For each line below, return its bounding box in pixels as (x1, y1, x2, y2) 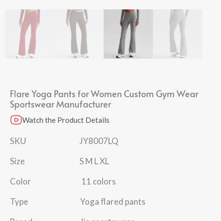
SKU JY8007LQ (10, 136, 118, 146)
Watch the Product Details (22, 115, 110, 124)
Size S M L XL (10, 156, 109, 166)
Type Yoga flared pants (10, 196, 146, 207)
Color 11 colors (10, 176, 116, 186)
